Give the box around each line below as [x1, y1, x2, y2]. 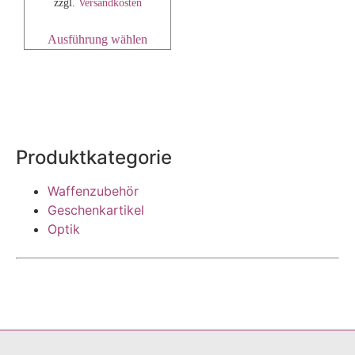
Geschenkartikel [48, 201, 144, 218]
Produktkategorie [16, 145, 172, 169]
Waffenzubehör [48, 182, 139, 199]
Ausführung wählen [48, 32, 148, 46]
